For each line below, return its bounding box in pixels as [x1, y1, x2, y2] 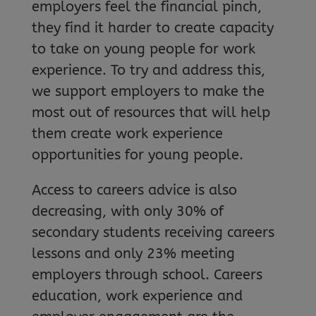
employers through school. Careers [31, 266, 262, 283]
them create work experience [31, 125, 223, 142]
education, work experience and [31, 287, 243, 304]
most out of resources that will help [31, 104, 270, 121]
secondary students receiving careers [31, 224, 274, 241]
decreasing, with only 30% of [31, 202, 224, 219]
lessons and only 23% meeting [31, 245, 235, 262]
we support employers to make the [31, 83, 265, 99]
